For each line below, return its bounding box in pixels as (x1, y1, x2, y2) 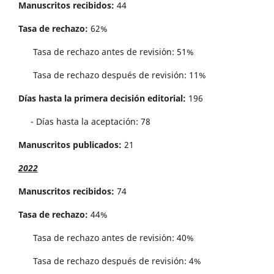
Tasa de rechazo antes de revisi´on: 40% (18, 232, 194, 244)
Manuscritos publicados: (18, 139, 122, 151)
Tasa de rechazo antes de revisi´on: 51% (18, 46, 194, 58)
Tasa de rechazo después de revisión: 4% (18, 255, 201, 267)
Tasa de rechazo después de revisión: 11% (18, 69, 206, 81)
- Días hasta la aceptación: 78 (18, 116, 150, 128)
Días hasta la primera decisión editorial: (18, 92, 186, 105)
